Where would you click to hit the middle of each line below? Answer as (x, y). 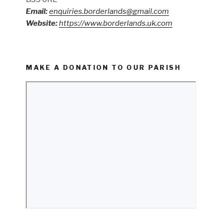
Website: (43, 24)
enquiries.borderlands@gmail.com (109, 12)
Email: (38, 12)
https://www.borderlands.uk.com (116, 24)
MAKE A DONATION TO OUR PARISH (103, 67)
